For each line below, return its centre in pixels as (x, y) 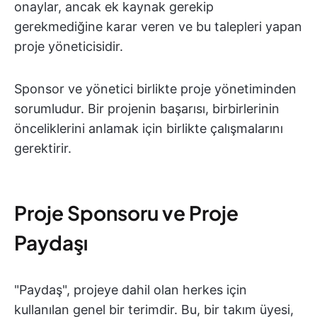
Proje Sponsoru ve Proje (126, 213)
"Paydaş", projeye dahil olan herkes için (131, 290)
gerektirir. (43, 148)
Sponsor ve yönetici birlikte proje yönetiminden (155, 89)
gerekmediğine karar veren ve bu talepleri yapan (158, 27)
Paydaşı (51, 242)
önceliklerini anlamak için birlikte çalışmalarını (149, 128)
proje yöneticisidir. (69, 46)
